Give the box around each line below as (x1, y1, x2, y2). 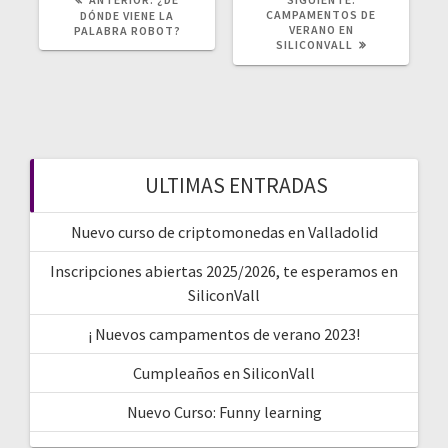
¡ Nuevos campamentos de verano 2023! (88, 324, 360, 345)
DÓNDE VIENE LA (80, 8, 174, 24)
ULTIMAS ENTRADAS (144, 172, 328, 200)
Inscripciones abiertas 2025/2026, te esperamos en (50, 261, 398, 282)
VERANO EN (288, 22, 354, 38)
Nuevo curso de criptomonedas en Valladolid (70, 222, 378, 243)
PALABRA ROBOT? (73, 23, 181, 39)
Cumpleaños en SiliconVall (133, 363, 315, 384)
